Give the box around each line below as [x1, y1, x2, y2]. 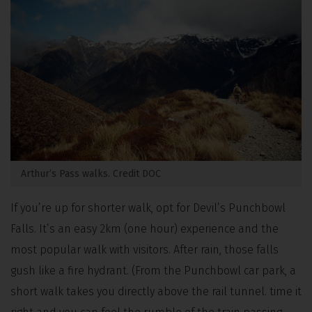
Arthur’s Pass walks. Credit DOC [21, 168, 161, 180]
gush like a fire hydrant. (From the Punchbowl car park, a [10, 264, 296, 278]
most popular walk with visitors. [10, 243, 173, 257]
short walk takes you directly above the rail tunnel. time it [10, 285, 302, 299]
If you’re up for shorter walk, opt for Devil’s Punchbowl [10, 201, 286, 215]
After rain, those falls [173, 243, 279, 257]
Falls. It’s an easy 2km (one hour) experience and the [10, 222, 279, 236]
